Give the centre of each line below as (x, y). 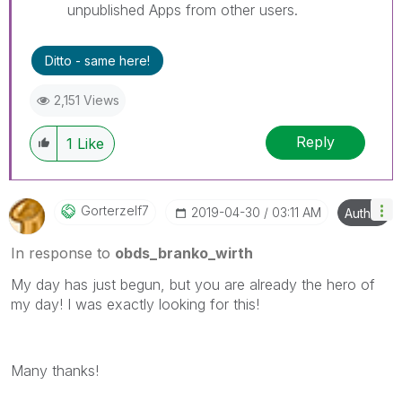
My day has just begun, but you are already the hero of (193, 284)
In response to (63, 253)
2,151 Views (87, 100)
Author (364, 213)
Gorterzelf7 (115, 210)
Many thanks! (55, 370)
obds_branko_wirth (184, 253)
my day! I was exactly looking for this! (135, 304)
